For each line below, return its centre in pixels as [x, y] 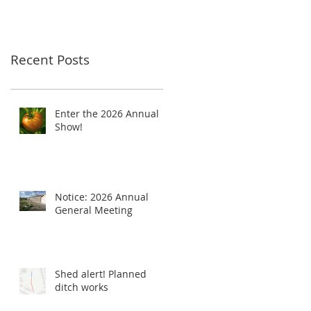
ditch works [82, 287]
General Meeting [94, 210]
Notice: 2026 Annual [102, 197]
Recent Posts [50, 60]
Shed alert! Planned [101, 274]
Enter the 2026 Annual [107, 114]
